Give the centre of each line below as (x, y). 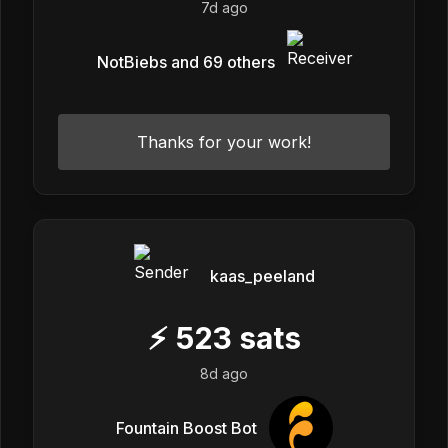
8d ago (224, 373)
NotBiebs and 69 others (186, 61)
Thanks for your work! (224, 141)
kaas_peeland (262, 275)
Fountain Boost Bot (186, 427)
